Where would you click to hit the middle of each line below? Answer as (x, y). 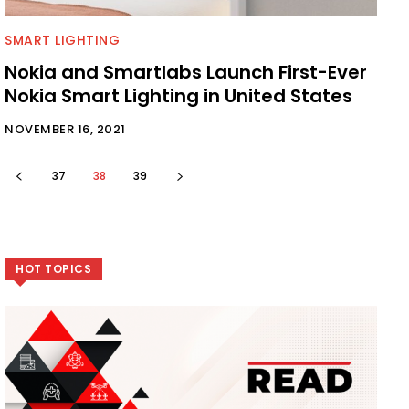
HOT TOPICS (53, 268)
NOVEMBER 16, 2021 (65, 129)
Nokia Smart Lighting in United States (178, 95)
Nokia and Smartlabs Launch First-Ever (186, 72)
